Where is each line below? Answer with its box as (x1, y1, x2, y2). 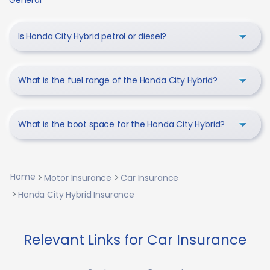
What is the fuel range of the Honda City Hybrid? (18, 74, 218, 87)
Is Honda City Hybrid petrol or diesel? (18, 30, 167, 43)
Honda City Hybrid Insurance (18, 189, 134, 201)
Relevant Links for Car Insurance (24, 230, 246, 250)
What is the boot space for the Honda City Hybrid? (18, 118, 225, 131)
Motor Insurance (44, 172, 112, 184)
